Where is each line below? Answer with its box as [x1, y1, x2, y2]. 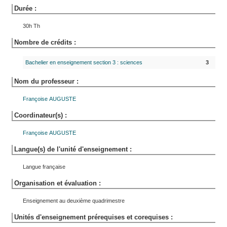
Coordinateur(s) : [14, 111, 67, 119]
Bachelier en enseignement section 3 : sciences [25, 59, 142, 65]
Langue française [23, 164, 65, 170]
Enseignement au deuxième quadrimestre [23, 198, 125, 204]
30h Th [23, 23, 40, 29]
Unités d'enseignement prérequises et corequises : [14, 213, 173, 221]
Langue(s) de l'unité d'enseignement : [14, 145, 132, 153]
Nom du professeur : [14, 78, 79, 85]
